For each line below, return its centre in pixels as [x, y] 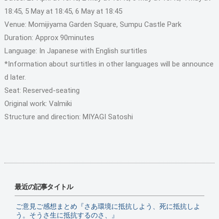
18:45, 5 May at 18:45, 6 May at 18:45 [63, 11]
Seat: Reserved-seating [42, 90]
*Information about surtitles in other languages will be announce [109, 64]
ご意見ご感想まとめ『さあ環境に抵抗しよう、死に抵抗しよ [108, 206]
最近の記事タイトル [44, 186]
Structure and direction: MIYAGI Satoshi [68, 117]
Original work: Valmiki [38, 103]
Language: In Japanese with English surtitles [76, 51]
